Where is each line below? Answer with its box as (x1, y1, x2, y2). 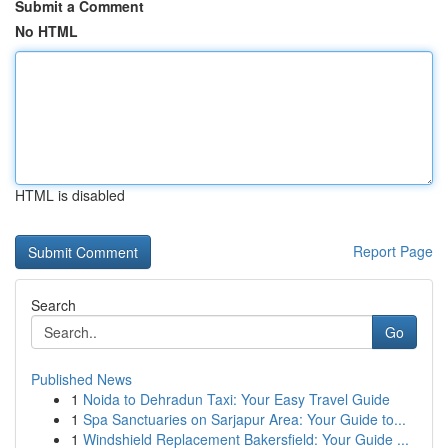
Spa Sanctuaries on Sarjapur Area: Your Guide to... (83, 409, 406, 429)
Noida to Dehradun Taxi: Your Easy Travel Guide (83, 389, 390, 409)
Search (31, 295, 76, 315)
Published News (31, 369, 132, 389)
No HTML (15, 21, 78, 41)
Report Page (353, 241, 433, 261)
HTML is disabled (15, 185, 125, 205)
